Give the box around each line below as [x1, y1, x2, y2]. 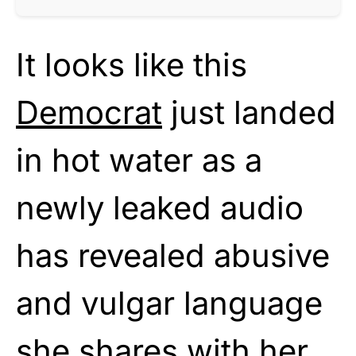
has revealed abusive [16, 235, 330, 275]
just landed [162, 92, 336, 132]
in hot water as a [16, 140, 262, 180]
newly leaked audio [16, 188, 304, 227]
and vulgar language [16, 283, 323, 323]
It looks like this [16, 44, 247, 84]
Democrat [16, 92, 162, 132]
